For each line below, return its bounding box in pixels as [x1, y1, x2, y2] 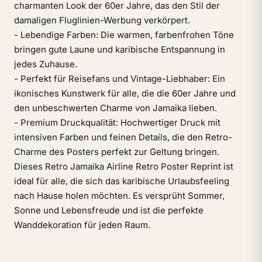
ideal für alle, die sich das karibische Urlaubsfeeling [14, 175, 229, 187]
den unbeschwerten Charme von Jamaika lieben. [14, 102, 217, 113]
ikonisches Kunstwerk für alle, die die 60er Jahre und [14, 88, 236, 99]
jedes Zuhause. [14, 58, 77, 70]
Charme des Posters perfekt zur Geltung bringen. [14, 146, 219, 157]
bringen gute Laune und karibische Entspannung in [14, 44, 225, 55]
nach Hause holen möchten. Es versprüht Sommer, [14, 190, 225, 201]
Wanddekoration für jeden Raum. [14, 219, 150, 230]
